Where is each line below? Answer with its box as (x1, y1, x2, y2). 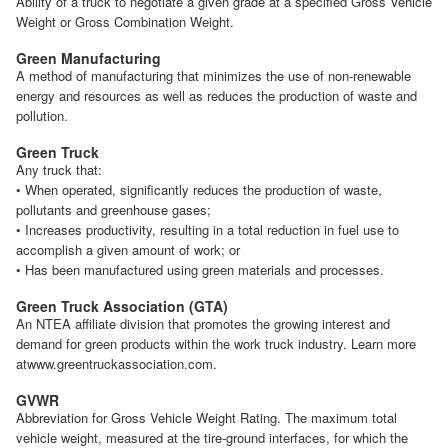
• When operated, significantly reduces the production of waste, (16, 179, 382, 199)
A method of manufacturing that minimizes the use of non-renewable (16, 65, 411, 85)
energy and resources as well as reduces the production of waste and (16, 85, 417, 105)
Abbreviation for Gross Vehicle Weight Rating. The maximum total (16, 407, 397, 427)
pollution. (16, 105, 68, 125)
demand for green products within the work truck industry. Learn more (16, 333, 416, 353)
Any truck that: (16, 159, 102, 179)
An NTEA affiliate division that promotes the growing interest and (16, 313, 390, 333)
